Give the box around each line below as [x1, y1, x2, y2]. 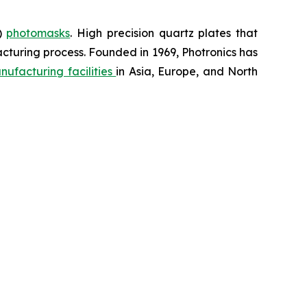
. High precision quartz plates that [70, 26, 258, 40]
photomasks [6, 26, 71, 40]
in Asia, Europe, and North [116, 64, 258, 78]
